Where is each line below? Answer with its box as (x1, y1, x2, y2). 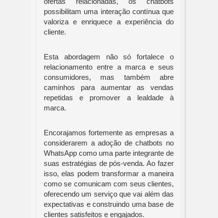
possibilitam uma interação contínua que (44, 8, 174, 16)
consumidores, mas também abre (44, 73, 174, 82)
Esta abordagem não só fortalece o (44, 53, 174, 61)
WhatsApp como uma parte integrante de (44, 149, 174, 158)
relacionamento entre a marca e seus (44, 63, 174, 72)
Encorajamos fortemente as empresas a (44, 129, 174, 137)
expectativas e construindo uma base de (44, 200, 174, 209)
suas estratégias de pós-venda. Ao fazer (44, 160, 174, 168)
